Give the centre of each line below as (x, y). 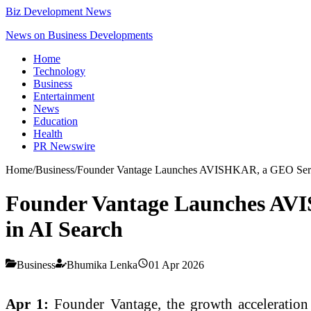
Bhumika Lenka (102, 264)
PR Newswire (64, 146)
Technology (59, 71)
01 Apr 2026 (176, 264)
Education (56, 121)
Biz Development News (58, 11)
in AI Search (64, 229)
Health (48, 134)
